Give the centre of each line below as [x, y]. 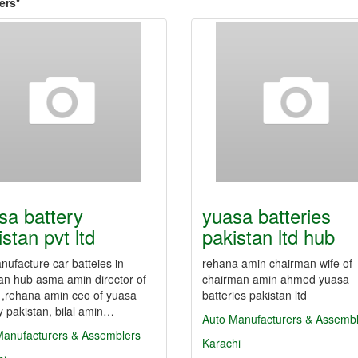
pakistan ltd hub [268, 236]
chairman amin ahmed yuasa [276, 279]
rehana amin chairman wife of [277, 263]
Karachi [221, 343]
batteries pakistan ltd [255, 295]
